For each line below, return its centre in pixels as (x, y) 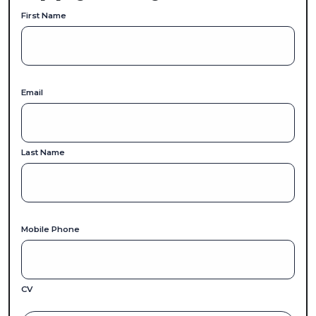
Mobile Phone (50, 229)
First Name (44, 16)
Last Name (43, 152)
